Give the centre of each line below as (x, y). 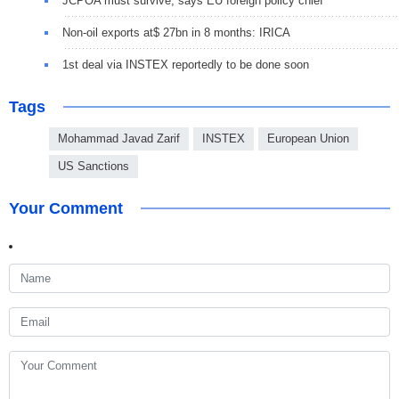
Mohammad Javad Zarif (119, 139)
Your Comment (66, 209)
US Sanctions (94, 167)
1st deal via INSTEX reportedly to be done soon (186, 65)
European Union (308, 139)
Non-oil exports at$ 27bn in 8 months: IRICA (176, 33)
